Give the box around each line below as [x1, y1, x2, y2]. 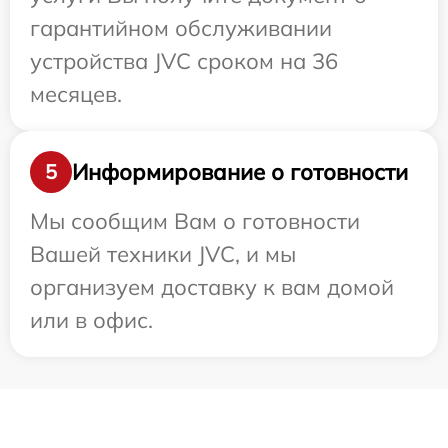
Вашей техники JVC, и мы [30, 240, 296, 268]
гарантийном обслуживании [30, 14, 332, 42]
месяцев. [30, 80, 122, 108]
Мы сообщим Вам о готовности [30, 207, 360, 235]
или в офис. [30, 306, 153, 334]
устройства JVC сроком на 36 [30, 47, 338, 75]
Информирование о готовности [72, 157, 408, 186]
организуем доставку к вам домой [30, 273, 394, 301]
